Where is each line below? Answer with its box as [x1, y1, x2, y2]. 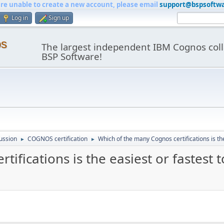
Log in [11, 13, 28, 22]
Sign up [48, 13, 69, 22]
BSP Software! [41, 50, 102, 62]
